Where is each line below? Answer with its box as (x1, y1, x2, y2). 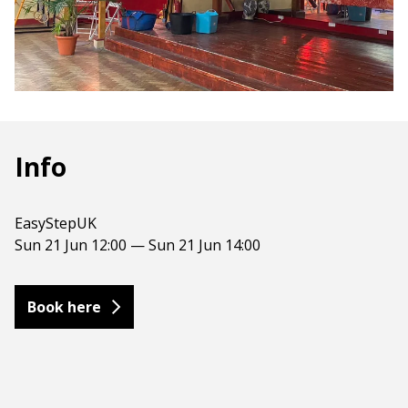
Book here (27, 297, 101, 318)
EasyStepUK (15, 213, 97, 234)
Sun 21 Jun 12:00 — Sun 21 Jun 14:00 (15, 235, 260, 256)
